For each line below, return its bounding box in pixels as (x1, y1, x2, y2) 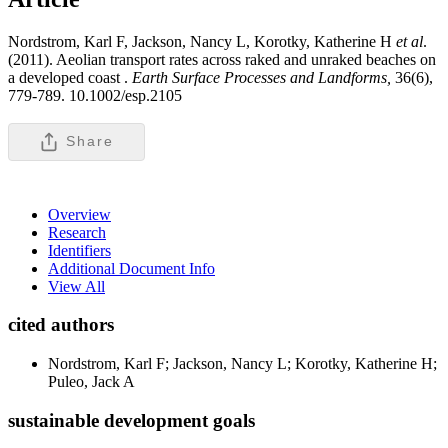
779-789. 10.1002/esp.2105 (8, 86, 182, 104)
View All (48, 277, 105, 295)
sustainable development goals (8, 409, 255, 431)
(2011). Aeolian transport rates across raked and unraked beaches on (8, 50, 436, 68)
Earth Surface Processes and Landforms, (128, 68, 395, 86)
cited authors (8, 314, 114, 336)
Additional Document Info (48, 259, 215, 277)
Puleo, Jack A (48, 373, 135, 391)
